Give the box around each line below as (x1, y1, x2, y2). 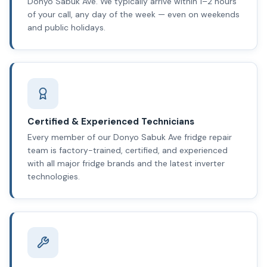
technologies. (27, 171, 80, 182)
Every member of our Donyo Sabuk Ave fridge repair (27, 132, 232, 143)
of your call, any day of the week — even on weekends (27, 9, 240, 20)
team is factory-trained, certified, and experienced (27, 145, 228, 156)
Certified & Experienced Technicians (27, 116, 194, 128)
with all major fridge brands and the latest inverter (27, 158, 225, 169)
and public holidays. (27, 22, 105, 33)
